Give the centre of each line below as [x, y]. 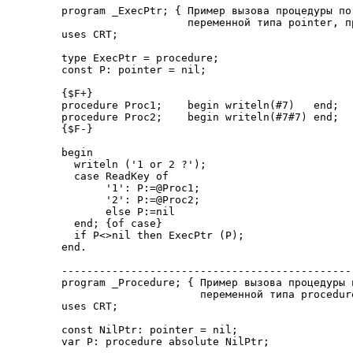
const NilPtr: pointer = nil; [150, 330]
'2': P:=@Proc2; [131, 200]
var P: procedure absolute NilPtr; [165, 342]
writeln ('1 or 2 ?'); [134, 164]
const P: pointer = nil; [134, 70]
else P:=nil [118, 212]
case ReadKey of [115, 176]
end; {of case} [112, 223]
